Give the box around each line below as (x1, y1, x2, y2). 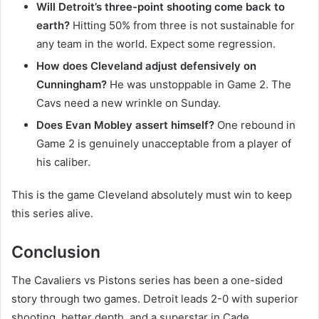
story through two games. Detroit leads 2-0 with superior (11, 292, 298, 306)
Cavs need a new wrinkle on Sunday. (36, 95, 221, 110)
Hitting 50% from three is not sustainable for (70, 18, 295, 32)
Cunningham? (36, 77, 107, 91)
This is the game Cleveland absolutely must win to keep (11, 187, 292, 202)
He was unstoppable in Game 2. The (107, 77, 291, 91)
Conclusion (11, 241, 100, 262)
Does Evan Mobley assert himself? (36, 117, 214, 132)
